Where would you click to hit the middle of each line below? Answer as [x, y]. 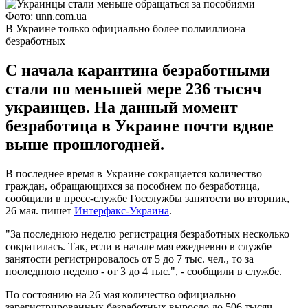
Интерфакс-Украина [122, 210]
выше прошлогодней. [85, 144]
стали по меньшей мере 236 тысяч [134, 88]
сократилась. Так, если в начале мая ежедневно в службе [139, 246]
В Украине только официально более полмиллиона [125, 28]
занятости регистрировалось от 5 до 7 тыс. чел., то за [130, 258]
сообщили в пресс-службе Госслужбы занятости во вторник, [147, 198]
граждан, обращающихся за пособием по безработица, [133, 186]
